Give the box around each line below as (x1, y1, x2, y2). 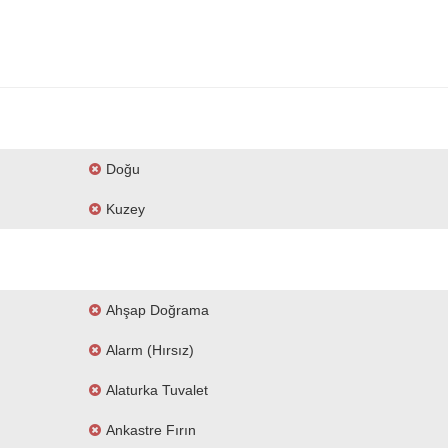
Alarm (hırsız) (106, 342, 194, 358)
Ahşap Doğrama (106, 302, 209, 318)
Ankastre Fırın (106, 422, 196, 438)
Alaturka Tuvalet (106, 382, 208, 398)
